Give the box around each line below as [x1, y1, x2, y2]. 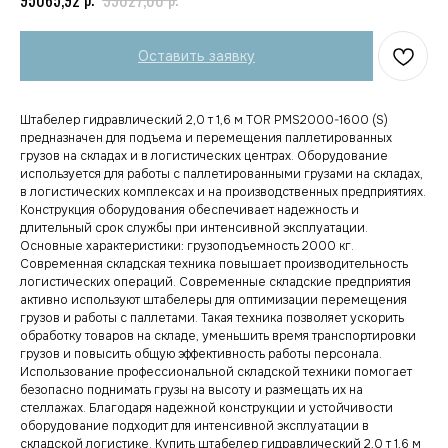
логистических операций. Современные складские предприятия [20, 274, 411, 291]
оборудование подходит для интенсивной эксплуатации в [20, 418, 369, 435]
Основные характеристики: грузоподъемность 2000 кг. [20, 238, 354, 255]
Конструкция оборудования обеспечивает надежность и [20, 202, 359, 219]
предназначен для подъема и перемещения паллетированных [20, 130, 392, 147]
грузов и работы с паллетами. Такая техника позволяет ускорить [20, 310, 404, 327]
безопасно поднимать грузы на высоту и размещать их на [20, 382, 363, 399]
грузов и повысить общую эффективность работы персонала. [20, 346, 382, 363]
